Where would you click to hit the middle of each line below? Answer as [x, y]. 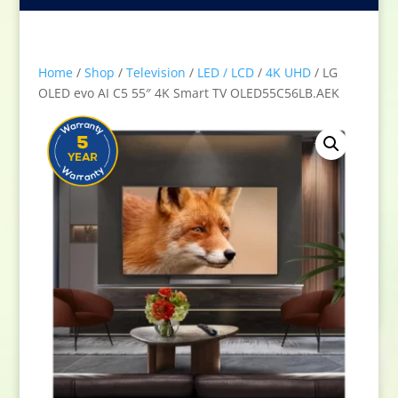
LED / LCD [225, 72]
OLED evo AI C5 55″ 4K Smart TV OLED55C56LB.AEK [188, 93]
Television [155, 72]
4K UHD [288, 72]
